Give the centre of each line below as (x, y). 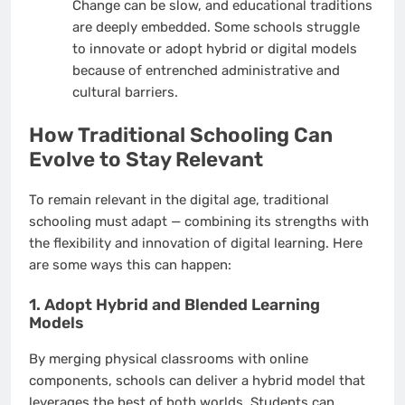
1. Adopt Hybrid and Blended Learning (174, 305)
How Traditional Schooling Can (181, 136)
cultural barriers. (125, 92)
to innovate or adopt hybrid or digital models (214, 48)
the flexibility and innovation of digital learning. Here (196, 243)
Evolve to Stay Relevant (146, 160)
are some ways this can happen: (130, 264)
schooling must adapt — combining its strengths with (199, 221)
